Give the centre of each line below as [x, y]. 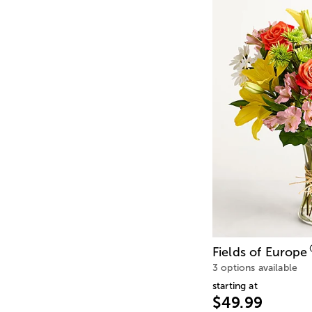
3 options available [255, 267]
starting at [235, 286]
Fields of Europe [260, 252]
